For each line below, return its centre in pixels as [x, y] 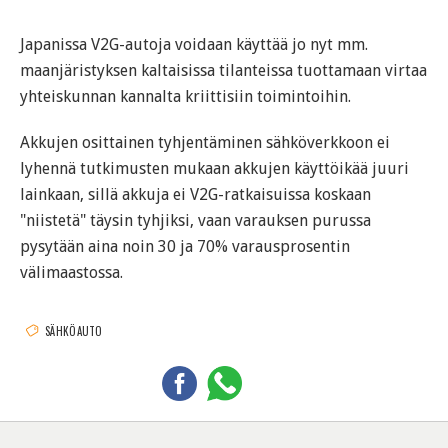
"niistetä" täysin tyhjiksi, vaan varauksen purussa [195, 221]
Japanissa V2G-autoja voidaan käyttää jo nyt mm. [194, 45]
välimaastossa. [71, 273]
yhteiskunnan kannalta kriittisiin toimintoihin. [185, 97]
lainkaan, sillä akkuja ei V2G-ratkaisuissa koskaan [195, 195]
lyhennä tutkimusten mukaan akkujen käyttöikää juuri [214, 169]
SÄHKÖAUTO [74, 331]
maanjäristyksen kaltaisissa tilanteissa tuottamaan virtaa [223, 71]
